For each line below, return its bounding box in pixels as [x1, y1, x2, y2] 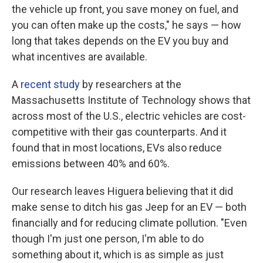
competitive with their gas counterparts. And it [12, 126, 227, 139]
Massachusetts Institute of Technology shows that [12, 94, 251, 107]
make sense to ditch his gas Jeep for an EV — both [12, 201, 247, 214]
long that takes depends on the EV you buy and [12, 35, 228, 48]
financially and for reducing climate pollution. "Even [12, 217, 247, 230]
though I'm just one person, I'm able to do [12, 232, 204, 245]
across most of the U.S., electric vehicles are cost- [12, 110, 246, 123]
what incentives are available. [12, 50, 147, 63]
